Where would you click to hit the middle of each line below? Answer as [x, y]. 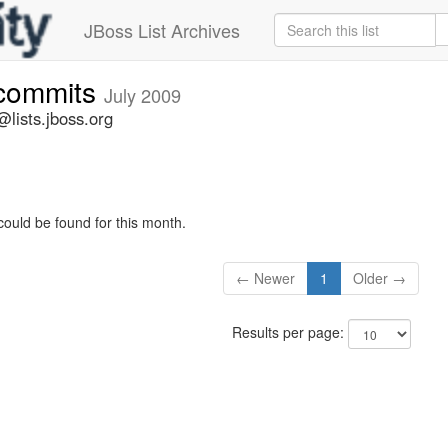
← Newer [266, 278]
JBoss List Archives [162, 30]
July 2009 [142, 95]
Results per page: [289, 332]
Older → [380, 278]
